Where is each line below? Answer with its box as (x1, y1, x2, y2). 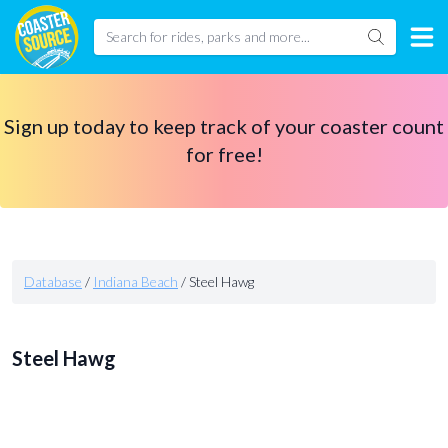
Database (24, 273, 82, 290)
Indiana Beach (93, 273, 178, 290)
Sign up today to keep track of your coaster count (4, 114, 444, 138)
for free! (185, 142, 263, 166)
